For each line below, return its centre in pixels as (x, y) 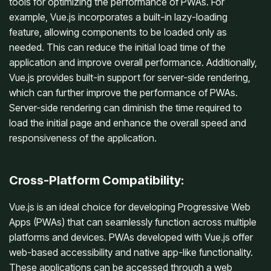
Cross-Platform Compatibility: (96, 180)
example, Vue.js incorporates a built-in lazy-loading (118, 17)
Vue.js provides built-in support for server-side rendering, (130, 77)
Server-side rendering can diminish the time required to (126, 107)
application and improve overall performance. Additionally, (133, 62)
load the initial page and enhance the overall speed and (128, 122)
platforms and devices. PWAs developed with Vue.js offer (131, 237)
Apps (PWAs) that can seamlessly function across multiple (133, 222)
